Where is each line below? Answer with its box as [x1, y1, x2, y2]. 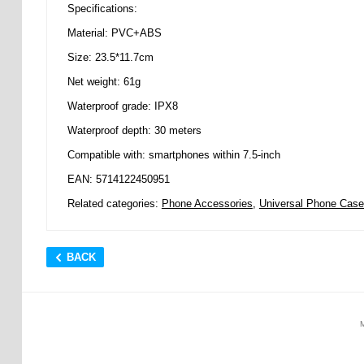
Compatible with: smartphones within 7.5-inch [67, 149, 280, 162]
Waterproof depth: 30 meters [67, 124, 201, 137]
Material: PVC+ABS [67, 27, 162, 40]
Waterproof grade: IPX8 [67, 100, 178, 113]
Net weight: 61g [67, 76, 141, 89]
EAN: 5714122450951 [67, 173, 170, 186]
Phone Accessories [161, 197, 253, 210]
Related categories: [67, 197, 162, 210]
